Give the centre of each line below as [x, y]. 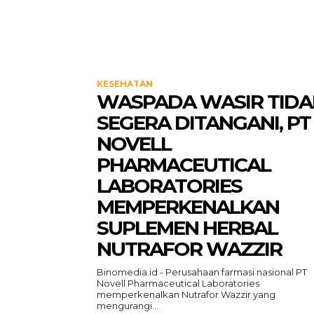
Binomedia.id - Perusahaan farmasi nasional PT [202, 272]
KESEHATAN [125, 84]
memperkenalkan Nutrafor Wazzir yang [186, 294]
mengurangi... [128, 306]
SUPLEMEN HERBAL [187, 228]
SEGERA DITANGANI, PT [204, 123]
